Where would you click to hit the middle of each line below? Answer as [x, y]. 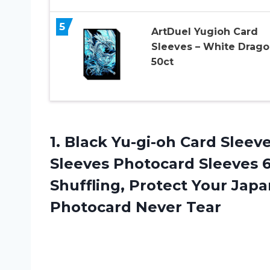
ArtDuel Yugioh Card [204, 31]
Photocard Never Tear [136, 207]
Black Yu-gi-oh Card [140, 142]
